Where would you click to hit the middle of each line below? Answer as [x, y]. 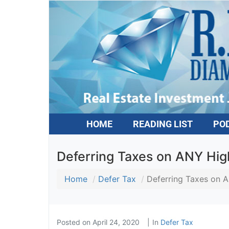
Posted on [74, 222]
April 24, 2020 [116, 222]
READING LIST [163, 124]
